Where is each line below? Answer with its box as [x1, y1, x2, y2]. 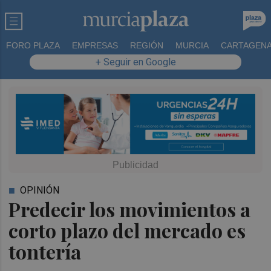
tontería [8, 238, 82, 264]
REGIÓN [130, 41, 163, 50]
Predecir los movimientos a [8, 195, 251, 222]
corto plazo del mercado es [8, 217, 246, 243]
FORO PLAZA [6, 41, 60, 50]
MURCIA [175, 41, 209, 50]
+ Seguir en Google [95, 56, 176, 68]
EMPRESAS [72, 41, 118, 50]
